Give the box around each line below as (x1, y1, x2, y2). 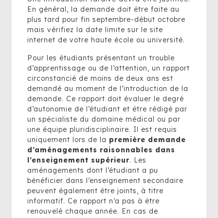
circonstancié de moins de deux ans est (27, 74, 173, 83)
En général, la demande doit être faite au (27, 5, 180, 14)
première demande (107, 135, 186, 144)
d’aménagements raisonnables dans (27, 145, 175, 154)
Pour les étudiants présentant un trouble (27, 54, 175, 62)
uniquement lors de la (27, 135, 107, 144)
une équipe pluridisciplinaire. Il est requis (27, 125, 177, 134)
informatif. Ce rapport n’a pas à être (27, 197, 160, 205)
